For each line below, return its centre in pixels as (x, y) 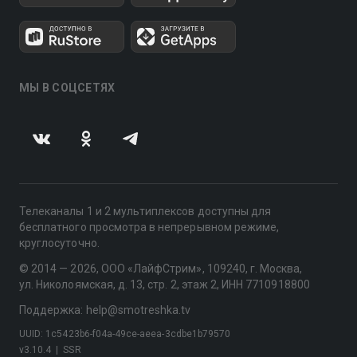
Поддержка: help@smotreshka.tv (105, 310)
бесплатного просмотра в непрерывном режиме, (149, 227)
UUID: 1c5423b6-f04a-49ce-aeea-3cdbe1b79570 (125, 334)
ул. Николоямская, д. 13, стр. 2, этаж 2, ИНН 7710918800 (165, 284)
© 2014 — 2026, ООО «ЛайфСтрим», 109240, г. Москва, (161, 269)
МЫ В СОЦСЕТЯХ (67, 88)
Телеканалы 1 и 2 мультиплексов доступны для (145, 211)
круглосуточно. (59, 243)
